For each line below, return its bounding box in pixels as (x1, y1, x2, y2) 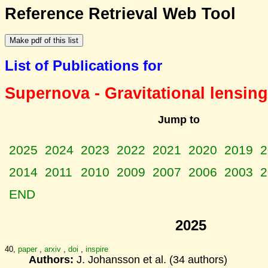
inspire (86, 244, 108, 254)
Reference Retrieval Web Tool (5, 5, 236, 23)
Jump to (157, 114, 200, 126)
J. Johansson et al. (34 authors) (74, 253, 227, 266)
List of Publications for (5, 57, 162, 74)
